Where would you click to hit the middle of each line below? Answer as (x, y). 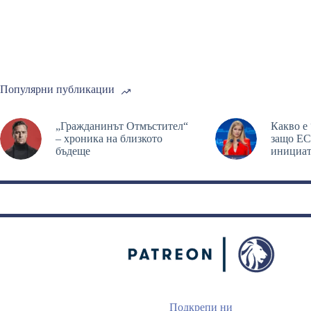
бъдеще (73, 151)
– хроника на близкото (109, 138)
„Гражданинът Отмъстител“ (122, 126)
